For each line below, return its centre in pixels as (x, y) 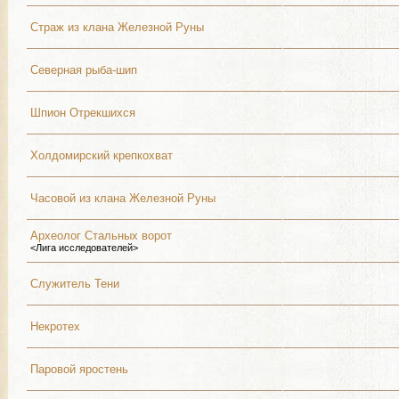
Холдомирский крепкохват (102, 155)
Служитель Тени (75, 284)
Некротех (55, 326)
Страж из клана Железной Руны (117, 27)
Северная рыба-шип (84, 70)
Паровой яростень (79, 369)
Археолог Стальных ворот (101, 236)
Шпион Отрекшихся (83, 113)
